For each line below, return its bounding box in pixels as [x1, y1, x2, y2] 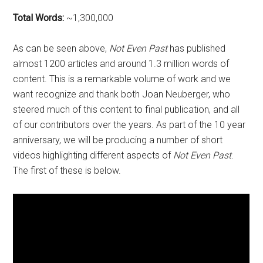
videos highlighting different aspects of [13, 149, 174, 161]
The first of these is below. [13, 164, 122, 176]
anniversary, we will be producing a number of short [13, 134, 223, 146]
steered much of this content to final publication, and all [13, 103, 240, 115]
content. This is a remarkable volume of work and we [13, 73, 231, 85]
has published [167, 42, 226, 54]
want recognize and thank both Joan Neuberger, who [13, 88, 231, 100]
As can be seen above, [13, 42, 110, 54]
